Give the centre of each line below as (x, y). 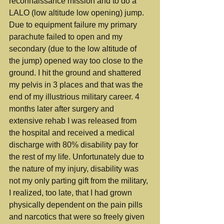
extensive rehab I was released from (74, 121)
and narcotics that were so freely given (78, 217)
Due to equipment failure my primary (74, 25)
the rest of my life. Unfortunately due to (77, 157)
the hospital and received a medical (73, 133)
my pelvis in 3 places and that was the (77, 85)
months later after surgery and (62, 109)
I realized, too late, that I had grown (71, 193)
